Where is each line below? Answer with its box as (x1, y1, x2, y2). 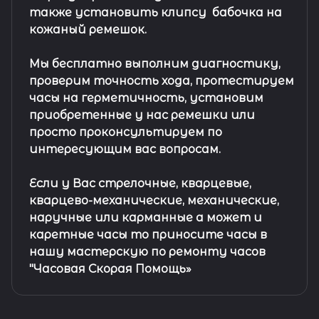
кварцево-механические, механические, (29, 194, 279, 207)
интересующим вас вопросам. (29, 142, 221, 156)
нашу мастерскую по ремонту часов (29, 245, 266, 258)
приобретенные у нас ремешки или (29, 108, 255, 122)
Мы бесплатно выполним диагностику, (29, 57, 281, 70)
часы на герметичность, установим (29, 91, 263, 105)
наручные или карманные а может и (29, 211, 262, 224)
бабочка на (209, 6, 282, 19)
